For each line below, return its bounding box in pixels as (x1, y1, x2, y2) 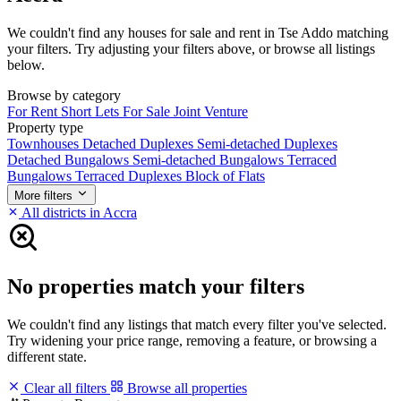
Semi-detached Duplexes (197, 135, 337, 151)
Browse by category (7, 87, 121, 103)
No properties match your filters (7, 274, 304, 298)
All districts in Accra (19, 204, 137, 220)
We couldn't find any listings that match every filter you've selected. (7, 316, 387, 332)
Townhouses (7, 135, 82, 151)
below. (7, 56, 45, 73)
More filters (14, 188, 73, 202)
